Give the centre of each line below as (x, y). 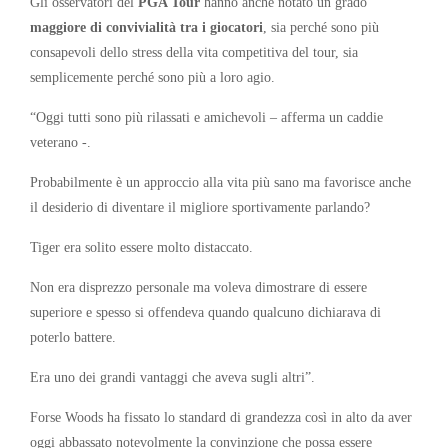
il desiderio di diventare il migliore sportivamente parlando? (200, 206)
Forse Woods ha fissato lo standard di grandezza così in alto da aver (221, 416)
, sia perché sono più (321, 26)
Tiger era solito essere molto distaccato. (141, 246)
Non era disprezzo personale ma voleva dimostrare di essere (198, 286)
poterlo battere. (73, 336)
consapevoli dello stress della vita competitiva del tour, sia (194, 51)
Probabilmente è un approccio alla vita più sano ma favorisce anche (220, 181)
